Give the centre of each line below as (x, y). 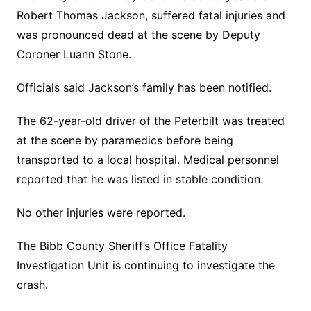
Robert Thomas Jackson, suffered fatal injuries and (151, 16)
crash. (32, 285)
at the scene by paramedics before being (125, 141)
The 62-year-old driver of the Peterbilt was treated (150, 121)
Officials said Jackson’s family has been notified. (144, 88)
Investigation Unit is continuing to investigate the (145, 266)
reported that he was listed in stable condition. (140, 179)
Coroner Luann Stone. (74, 54)
